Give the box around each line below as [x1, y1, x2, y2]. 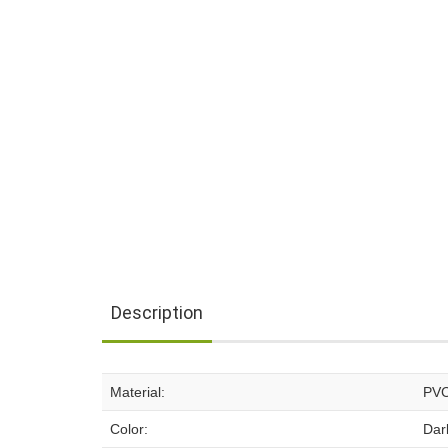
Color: [110, 421, 148, 437]
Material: [110, 384, 165, 400]
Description [111, 302, 203, 323]
